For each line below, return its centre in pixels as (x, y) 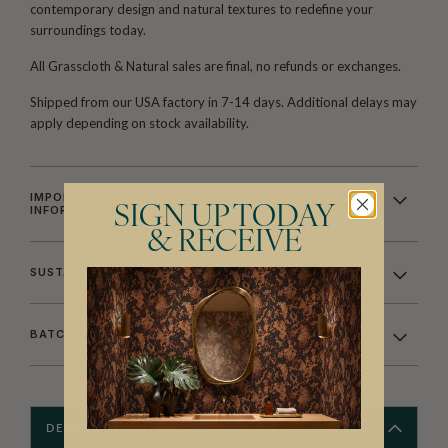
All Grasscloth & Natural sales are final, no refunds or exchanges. (215, 66)
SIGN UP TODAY (224, 219)
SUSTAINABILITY (83, 271)
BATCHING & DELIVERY (103, 333)
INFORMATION (74, 209)
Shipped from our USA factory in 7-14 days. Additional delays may (223, 101)
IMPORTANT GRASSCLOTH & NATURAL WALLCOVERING (204, 196)
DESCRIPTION (94, 428)
